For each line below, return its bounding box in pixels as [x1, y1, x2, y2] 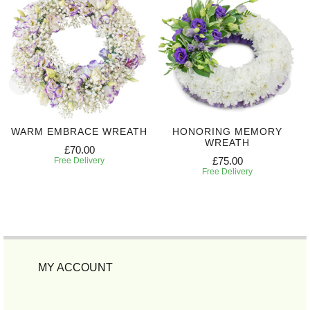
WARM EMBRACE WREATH [11, 126, 147, 138]
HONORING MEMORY [172, 126, 282, 138]
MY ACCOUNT [38, 262, 113, 274]
